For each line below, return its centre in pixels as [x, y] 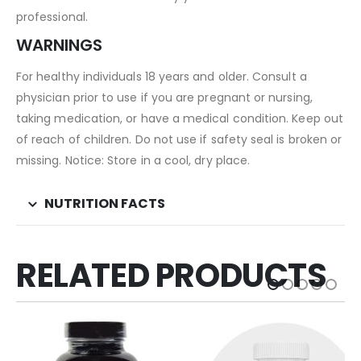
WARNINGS [59, 45]
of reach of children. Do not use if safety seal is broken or [179, 139]
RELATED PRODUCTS [172, 275]
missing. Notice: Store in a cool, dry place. [133, 160]
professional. [52, 17]
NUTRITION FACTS [105, 203]
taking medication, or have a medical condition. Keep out [180, 118]
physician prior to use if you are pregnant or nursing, [164, 97]
